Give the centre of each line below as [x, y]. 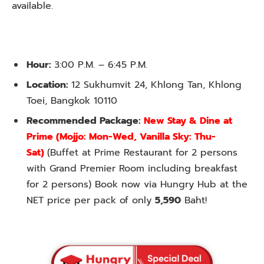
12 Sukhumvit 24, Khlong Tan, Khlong [156, 85]
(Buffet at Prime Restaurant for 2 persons [142, 153]
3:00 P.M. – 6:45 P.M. [101, 65]
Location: [49, 85]
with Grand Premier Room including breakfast [132, 169]
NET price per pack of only [91, 201]
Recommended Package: [85, 121]
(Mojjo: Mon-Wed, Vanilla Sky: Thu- [136, 137]
